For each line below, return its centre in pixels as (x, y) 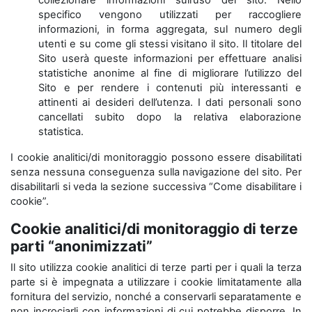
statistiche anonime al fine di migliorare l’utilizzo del (170, 73)
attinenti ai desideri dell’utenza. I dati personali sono (170, 102)
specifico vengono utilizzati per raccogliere (170, 15)
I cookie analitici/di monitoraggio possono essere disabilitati (156, 157)
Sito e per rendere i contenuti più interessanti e (170, 88)
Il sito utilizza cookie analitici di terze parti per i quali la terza (156, 267)
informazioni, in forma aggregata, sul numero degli (170, 29)
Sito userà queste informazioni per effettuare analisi (170, 58)
